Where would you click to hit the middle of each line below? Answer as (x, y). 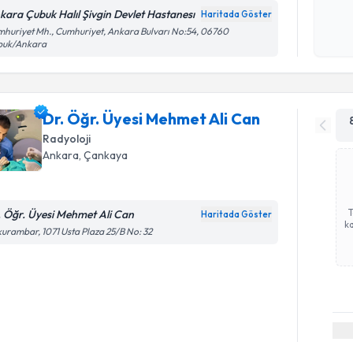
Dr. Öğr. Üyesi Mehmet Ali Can (152, 119)
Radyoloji (67, 139)
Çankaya (106, 155)
